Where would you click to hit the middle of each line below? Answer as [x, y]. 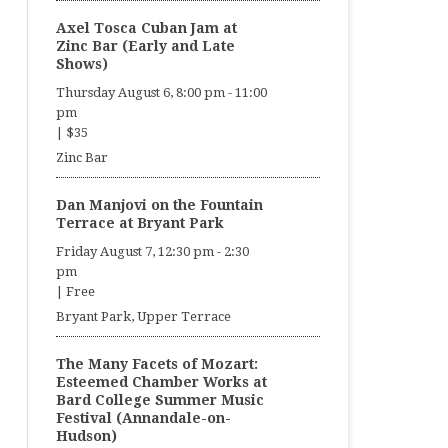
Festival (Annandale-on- [143, 418]
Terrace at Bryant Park [139, 223]
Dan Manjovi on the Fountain [159, 205]
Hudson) [86, 436]
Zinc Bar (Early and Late [145, 46]
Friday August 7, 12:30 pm [134, 251]
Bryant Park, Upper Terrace [143, 316]
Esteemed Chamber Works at [161, 382]
